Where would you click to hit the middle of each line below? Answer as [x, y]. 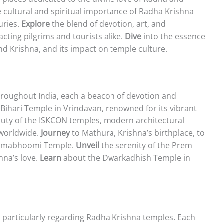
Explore [36, 24]
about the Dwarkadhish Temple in [126, 158]
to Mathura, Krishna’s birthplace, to [137, 133]
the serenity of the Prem [146, 145]
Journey [55, 133]
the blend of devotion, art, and [108, 24]
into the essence [173, 36]
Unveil [87, 145]
